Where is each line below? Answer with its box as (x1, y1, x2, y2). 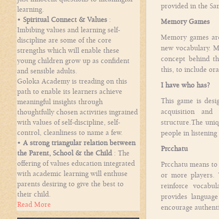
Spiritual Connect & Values (23, 16, 107, 23)
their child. (17, 191, 51, 198)
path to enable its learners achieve (17, 88, 122, 95)
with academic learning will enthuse (17, 170, 128, 177)
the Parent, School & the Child (17, 150, 114, 157)
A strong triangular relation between (23, 139, 135, 147)
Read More (17, 201, 51, 208)
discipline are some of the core (17, 37, 111, 44)
